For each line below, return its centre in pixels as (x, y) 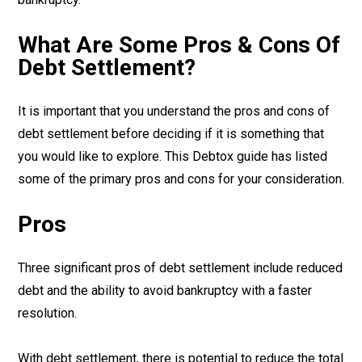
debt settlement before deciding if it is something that (171, 134)
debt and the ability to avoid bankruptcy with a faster (165, 290)
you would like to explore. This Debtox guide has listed (173, 156)
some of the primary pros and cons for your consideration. (181, 179)
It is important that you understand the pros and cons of (174, 111)
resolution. (47, 313)
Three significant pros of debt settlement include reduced (180, 268)
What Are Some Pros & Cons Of (179, 45)
